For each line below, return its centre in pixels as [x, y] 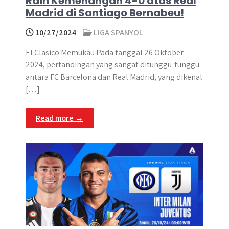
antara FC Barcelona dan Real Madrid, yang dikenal [114, 77]
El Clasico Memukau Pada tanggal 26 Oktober [105, 52]
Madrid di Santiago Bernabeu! [105, 13]
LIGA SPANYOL [118, 32]
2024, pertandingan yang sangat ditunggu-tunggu [112, 65]
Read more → [60, 118]
